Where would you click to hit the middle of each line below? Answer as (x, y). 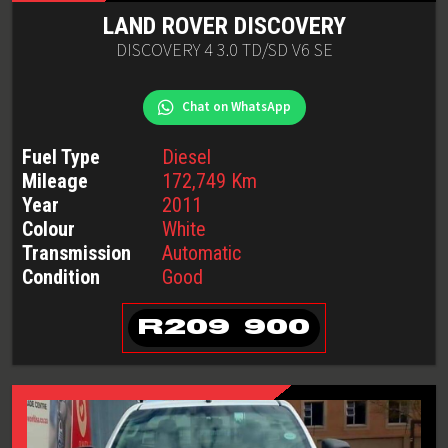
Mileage (55, 181)
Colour (48, 229)
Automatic (201, 253)
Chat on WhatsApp (236, 107)
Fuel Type (61, 157)
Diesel (186, 157)
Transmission (76, 253)
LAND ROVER (165, 26)
